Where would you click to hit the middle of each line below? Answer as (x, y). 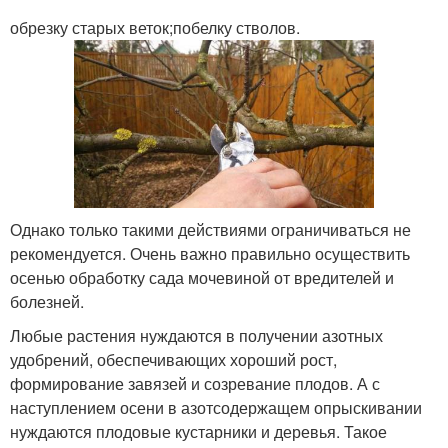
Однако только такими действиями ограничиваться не (210, 230)
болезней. (47, 302)
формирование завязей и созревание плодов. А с (195, 384)
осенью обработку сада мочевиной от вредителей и (202, 278)
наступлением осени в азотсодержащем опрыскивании (216, 408)
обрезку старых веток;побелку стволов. (155, 27)
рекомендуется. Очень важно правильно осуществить (210, 254)
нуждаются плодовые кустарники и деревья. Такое (198, 432)
